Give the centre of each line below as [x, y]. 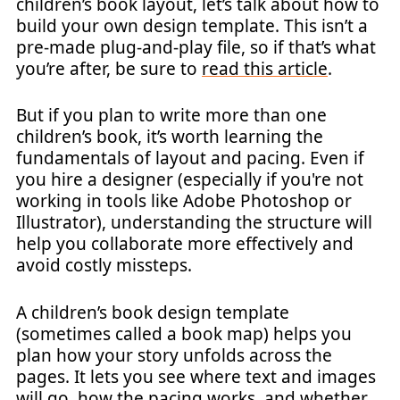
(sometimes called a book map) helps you [184, 333]
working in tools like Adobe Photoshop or [184, 201]
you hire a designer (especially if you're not [190, 179]
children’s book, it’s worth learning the [170, 137]
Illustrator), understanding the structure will [194, 222]
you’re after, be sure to [109, 68]
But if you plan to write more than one [171, 115]
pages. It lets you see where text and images [196, 376]
